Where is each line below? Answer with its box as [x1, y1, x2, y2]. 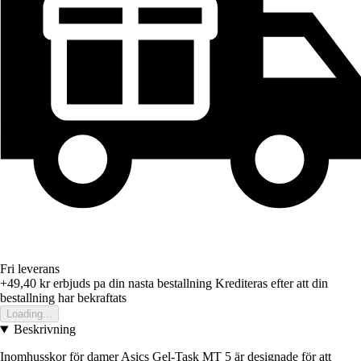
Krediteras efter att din [215, 276, 328, 291]
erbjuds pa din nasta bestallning [50, 276, 212, 291]
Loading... [6, 308, 52, 321]
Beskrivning [13, 322, 76, 337]
